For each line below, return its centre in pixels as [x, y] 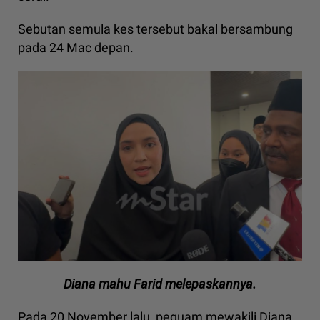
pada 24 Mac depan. [76, 48]
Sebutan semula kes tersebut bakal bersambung [155, 29]
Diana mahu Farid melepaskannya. [160, 284]
